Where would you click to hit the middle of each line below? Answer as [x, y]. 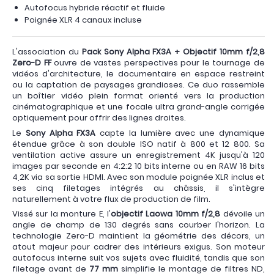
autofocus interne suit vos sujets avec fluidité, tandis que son [139, 258]
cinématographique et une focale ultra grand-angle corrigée [139, 107]
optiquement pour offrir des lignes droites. [99, 118]
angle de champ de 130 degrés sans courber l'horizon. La [139, 225]
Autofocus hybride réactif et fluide [95, 8]
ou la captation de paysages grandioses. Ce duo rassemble [139, 85]
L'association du [47, 52]
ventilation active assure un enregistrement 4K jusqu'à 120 [139, 155]
